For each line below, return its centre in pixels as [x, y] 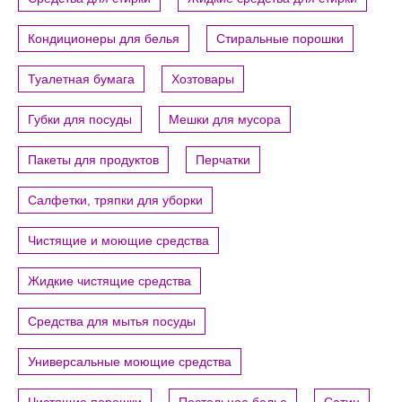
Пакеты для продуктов [93, 160]
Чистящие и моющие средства [118, 241]
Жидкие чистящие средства [109, 281]
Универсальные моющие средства [130, 362]
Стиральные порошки [280, 39]
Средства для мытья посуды [112, 322]
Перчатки [223, 160]
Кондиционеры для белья [104, 39]
